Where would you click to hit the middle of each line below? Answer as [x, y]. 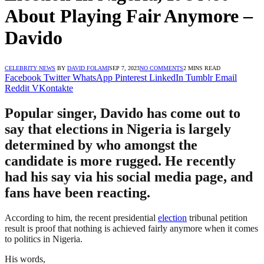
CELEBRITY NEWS [30, 68]
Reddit [17, 88]
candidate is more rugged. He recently [120, 161]
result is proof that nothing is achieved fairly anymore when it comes [131, 228]
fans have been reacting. [77, 192]
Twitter [57, 77]
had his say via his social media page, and [129, 176]
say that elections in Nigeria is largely [118, 129]
